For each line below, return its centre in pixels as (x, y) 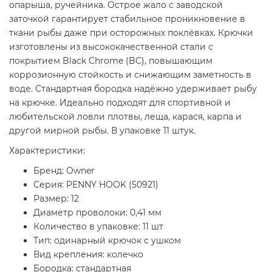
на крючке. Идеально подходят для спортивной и (120, 102)
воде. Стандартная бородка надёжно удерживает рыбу (133, 88)
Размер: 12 (56, 198)
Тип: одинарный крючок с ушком (107, 240)
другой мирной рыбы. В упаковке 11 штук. (102, 130)
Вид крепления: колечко (88, 254)
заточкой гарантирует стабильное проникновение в (127, 19)
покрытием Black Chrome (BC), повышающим (111, 60)
